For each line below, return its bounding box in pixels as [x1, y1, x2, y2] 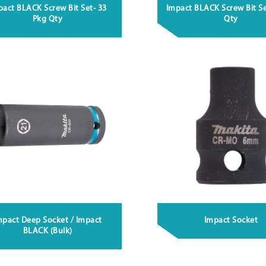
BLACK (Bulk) [23, 227, 72, 236]
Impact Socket [204, 216, 258, 226]
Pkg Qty [32, 15, 63, 24]
